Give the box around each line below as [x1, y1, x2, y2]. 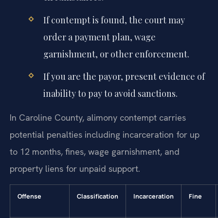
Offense [18, 192, 41, 200]
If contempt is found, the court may [43, 14, 185, 26]
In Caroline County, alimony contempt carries [10, 112, 186, 124]
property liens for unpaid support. [10, 163, 140, 175]
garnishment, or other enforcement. [43, 48, 189, 60]
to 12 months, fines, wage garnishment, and [10, 146, 180, 158]
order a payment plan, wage [43, 31, 156, 43]
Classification [77, 192, 118, 200]
